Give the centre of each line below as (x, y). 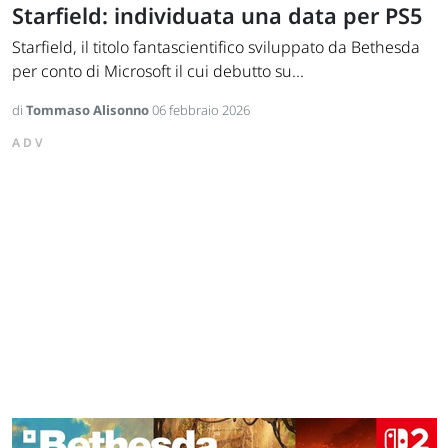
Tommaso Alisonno (89, 110)
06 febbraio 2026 (201, 110)
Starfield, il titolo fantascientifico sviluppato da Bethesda (216, 47)
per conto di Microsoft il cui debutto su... (158, 71)
